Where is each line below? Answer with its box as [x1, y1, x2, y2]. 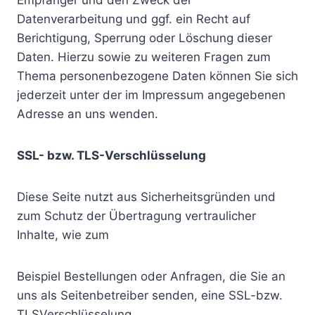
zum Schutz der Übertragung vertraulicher [17, 209, 256, 223]
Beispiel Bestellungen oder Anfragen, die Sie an [17, 269, 285, 283]
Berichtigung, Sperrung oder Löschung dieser [17, 31, 272, 45]
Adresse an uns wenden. [17, 107, 158, 121]
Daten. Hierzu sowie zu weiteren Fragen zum [17, 50, 271, 64]
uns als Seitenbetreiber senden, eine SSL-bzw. [17, 288, 283, 302]
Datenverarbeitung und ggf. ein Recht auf [17, 12, 250, 26]
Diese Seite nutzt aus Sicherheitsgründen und [17, 190, 276, 204]
